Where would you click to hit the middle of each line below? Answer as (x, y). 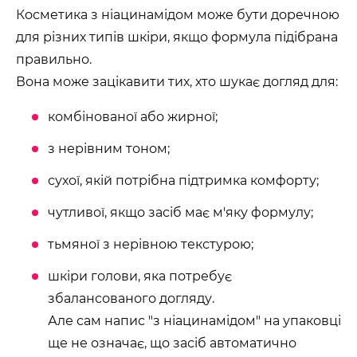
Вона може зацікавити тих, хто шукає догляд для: (177, 82)
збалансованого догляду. (131, 298)
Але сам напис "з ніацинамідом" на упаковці (194, 321)
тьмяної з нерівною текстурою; (151, 244)
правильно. (54, 59)
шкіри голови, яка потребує (140, 276)
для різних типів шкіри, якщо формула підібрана (177, 37)
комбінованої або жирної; (133, 117)
